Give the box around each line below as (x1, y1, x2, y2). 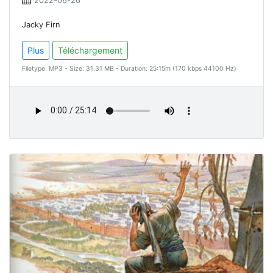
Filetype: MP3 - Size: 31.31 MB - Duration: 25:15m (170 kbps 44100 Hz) (22, 64, 236, 73)
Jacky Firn (22, 19, 60, 29)
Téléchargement (58, 44, 122, 55)
